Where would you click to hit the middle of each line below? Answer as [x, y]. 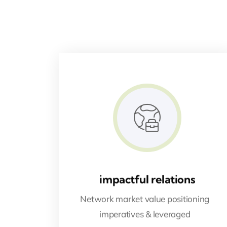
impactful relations [147, 179]
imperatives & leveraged [145, 214]
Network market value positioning [145, 199]
